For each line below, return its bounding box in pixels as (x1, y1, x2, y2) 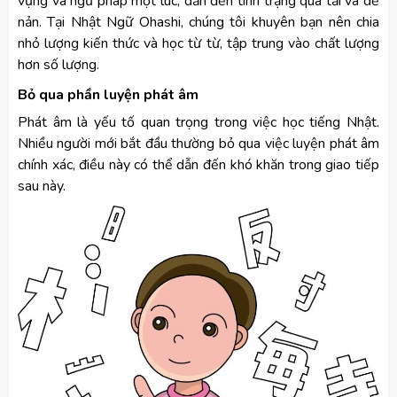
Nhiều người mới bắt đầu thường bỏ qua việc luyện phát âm (18, 134, 379, 154)
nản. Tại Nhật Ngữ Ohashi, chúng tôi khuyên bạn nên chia (18, 12, 379, 33)
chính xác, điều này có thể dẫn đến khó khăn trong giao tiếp (18, 155, 379, 175)
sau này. (18, 176, 66, 197)
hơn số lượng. (18, 55, 99, 75)
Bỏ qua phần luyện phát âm (18, 85, 198, 105)
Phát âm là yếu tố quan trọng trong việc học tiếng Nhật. (18, 113, 379, 133)
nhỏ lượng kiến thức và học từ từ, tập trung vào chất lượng (18, 34, 379, 54)
